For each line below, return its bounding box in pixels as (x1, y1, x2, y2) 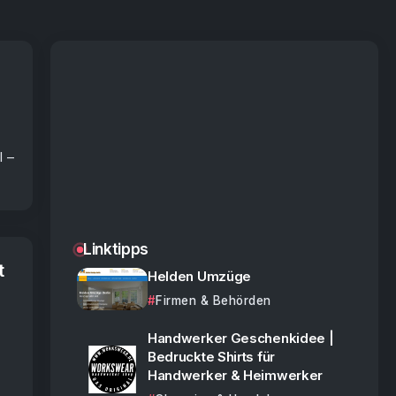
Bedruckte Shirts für (147, 348, 275, 365)
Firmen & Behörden (156, 293, 271, 308)
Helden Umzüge (147, 268, 252, 285)
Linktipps (82, 240, 148, 258)
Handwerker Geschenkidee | (147, 330, 334, 346)
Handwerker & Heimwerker (147, 367, 324, 384)
